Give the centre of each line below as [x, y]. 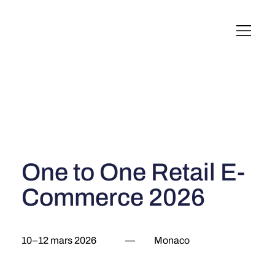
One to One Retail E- [133, 172]
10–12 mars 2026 [59, 240]
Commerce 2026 [113, 197]
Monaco [172, 240]
